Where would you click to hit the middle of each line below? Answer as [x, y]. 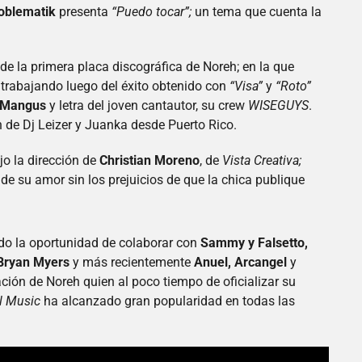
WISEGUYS [278, 105]
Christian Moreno [148, 160]
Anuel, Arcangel [240, 262]
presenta [84, 11]
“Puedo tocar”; [150, 11]
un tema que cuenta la [257, 11]
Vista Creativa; [262, 160]
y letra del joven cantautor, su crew [147, 105]
